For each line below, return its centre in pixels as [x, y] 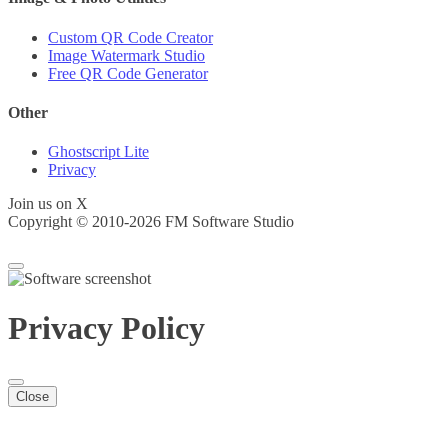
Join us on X [48, 204]
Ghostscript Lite [98, 152]
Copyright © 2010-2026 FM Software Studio [151, 222]
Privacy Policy [106, 327]
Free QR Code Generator [128, 73]
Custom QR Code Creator [130, 37]
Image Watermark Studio [126, 55]
